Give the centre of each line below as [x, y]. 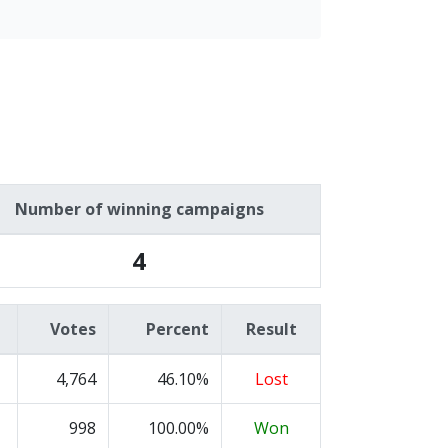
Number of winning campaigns [139, 209]
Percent [177, 329]
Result [271, 329]
